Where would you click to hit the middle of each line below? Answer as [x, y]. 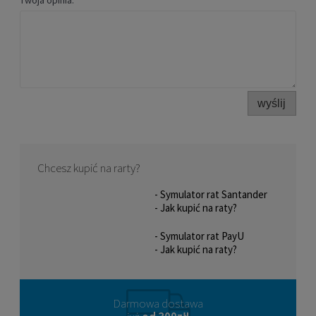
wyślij [272, 103]
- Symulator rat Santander [211, 194]
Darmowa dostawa [158, 303]
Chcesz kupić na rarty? [89, 168]
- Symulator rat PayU [199, 236]
